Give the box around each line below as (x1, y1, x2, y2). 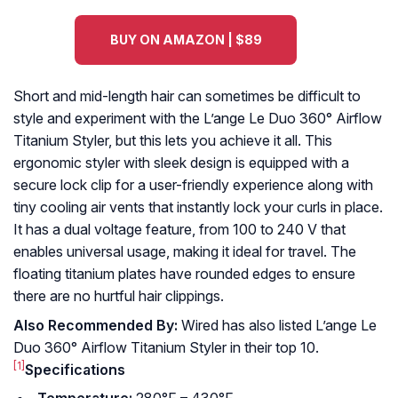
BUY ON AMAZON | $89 (109, 32, 262, 48)
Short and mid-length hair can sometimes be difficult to (13, 87, 361, 106)
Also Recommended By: (13, 316, 181, 335)
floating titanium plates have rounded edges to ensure (13, 265, 355, 283)
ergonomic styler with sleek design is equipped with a (13, 154, 349, 172)
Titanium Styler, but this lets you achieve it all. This (13, 131, 332, 150)
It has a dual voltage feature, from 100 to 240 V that (13, 220, 346, 239)
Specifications (25, 361, 125, 379)
